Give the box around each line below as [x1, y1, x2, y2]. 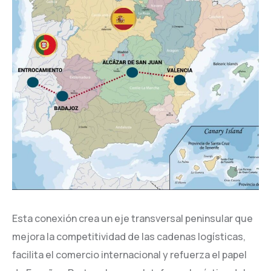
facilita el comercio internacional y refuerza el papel [12, 248, 247, 261]
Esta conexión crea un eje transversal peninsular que [12, 212, 253, 225]
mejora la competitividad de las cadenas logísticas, [12, 230, 246, 243]
